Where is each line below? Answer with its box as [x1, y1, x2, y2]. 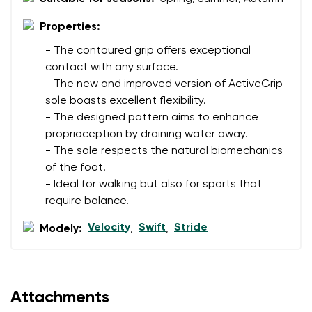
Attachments [10, 289, 109, 306]
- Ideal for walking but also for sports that [45, 179, 262, 191]
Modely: [40, 224, 82, 235]
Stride [174, 222, 208, 234]
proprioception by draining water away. [45, 129, 248, 141]
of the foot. [45, 162, 106, 174]
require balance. [45, 196, 129, 208]
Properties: [40, 22, 100, 33]
